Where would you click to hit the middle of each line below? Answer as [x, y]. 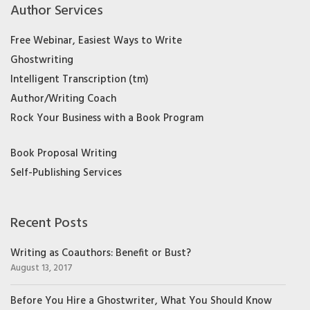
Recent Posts [49, 224]
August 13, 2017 [42, 269]
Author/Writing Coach [63, 99]
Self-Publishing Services [66, 173]
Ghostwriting [42, 61]
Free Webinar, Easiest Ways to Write [96, 41]
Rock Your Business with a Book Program [107, 119]
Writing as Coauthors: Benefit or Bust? [101, 254]
